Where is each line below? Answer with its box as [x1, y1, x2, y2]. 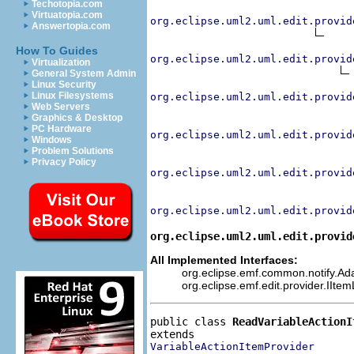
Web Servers [32, 101, 90, 112]
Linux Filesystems [32, 90, 114, 101]
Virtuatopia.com [32, 9, 103, 21]
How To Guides [16, 44, 98, 57]
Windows [32, 134, 72, 145]
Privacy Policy [32, 156, 96, 168]
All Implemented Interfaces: [150, 253, 298, 266]
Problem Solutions [32, 145, 114, 156]
